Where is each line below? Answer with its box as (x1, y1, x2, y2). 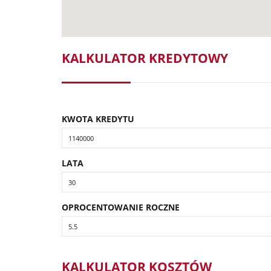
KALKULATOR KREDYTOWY (62, 50, 228, 67)
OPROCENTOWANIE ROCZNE (62, 201, 180, 213)
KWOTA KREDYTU (62, 113, 134, 125)
